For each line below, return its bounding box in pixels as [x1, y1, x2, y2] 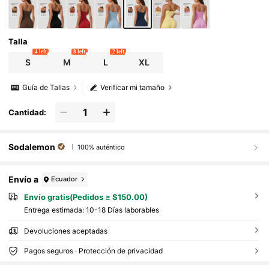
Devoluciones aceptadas [23, 226, 107, 236]
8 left [73, 48, 86, 55]
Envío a [8, 174, 39, 185]
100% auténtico [77, 143, 125, 152]
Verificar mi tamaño [100, 83, 165, 92]
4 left [34, 48, 47, 55]
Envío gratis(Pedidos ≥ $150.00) [23, 192, 148, 202]
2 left [112, 48, 124, 55]
